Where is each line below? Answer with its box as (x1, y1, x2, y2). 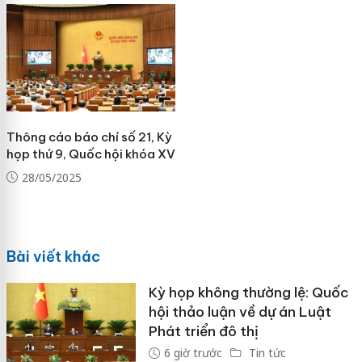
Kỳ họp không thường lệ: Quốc (148, 284, 349, 302)
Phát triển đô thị (148, 322, 259, 341)
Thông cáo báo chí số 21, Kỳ (6, 128, 172, 145)
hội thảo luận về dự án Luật (148, 303, 331, 322)
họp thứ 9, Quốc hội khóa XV (6, 145, 175, 162)
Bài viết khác (6, 247, 100, 267)
